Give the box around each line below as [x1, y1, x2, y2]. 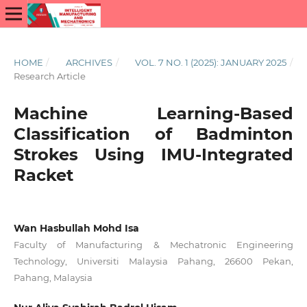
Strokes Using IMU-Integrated [13, 144, 294, 164]
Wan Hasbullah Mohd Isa [13, 221, 139, 234]
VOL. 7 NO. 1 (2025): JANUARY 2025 [135, 56, 287, 68]
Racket [13, 164, 73, 185]
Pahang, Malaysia [13, 271, 93, 283]
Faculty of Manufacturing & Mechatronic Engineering [13, 238, 294, 250]
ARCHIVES [66, 56, 113, 68]
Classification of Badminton [13, 123, 294, 144]
